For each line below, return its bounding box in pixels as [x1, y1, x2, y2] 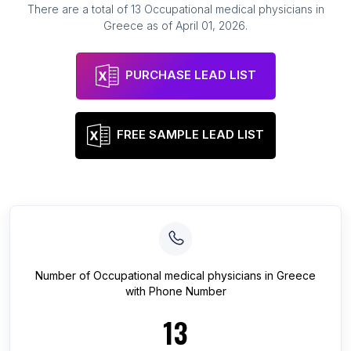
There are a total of [27, 2, 131, 16]
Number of [35, 269, 93, 282]
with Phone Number [125, 284, 226, 298]
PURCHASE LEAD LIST [125, 67, 256, 83]
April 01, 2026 [175, 19, 245, 32]
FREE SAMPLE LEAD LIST [117, 127, 264, 143]
